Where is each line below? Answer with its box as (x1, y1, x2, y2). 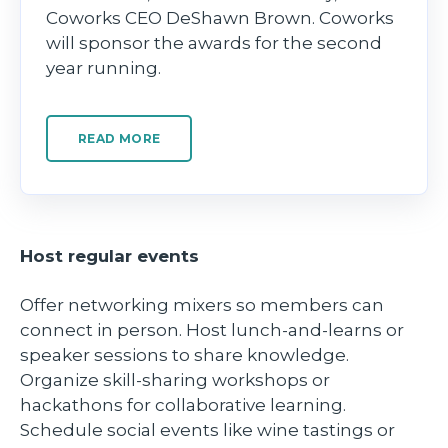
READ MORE (78, 131, 161, 147)
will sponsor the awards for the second (46, 33, 382, 54)
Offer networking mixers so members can (20, 294, 384, 315)
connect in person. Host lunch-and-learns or (20, 319, 404, 340)
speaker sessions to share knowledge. (20, 344, 349, 365)
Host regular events (20, 245, 204, 266)
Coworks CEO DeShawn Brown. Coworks (46, 8, 394, 29)
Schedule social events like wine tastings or (20, 419, 395, 440)
